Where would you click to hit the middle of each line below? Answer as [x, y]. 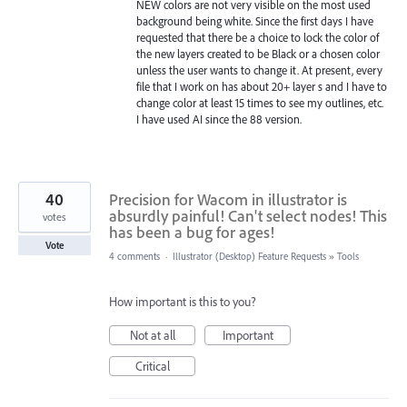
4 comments [134, 257]
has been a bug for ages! [192, 233]
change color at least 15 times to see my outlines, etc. [260, 103]
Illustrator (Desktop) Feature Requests [249, 257]
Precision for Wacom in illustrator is [228, 200]
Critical [152, 367]
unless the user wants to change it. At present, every [259, 70]
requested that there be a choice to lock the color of [258, 38]
